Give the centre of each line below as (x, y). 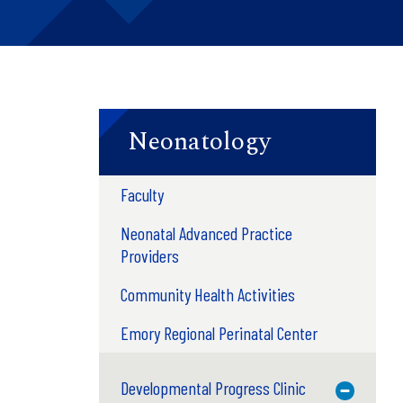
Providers (149, 255)
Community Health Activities (207, 294)
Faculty (142, 194)
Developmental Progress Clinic (213, 387)
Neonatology (199, 141)
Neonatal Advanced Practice (206, 233)
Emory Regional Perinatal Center (219, 332)
